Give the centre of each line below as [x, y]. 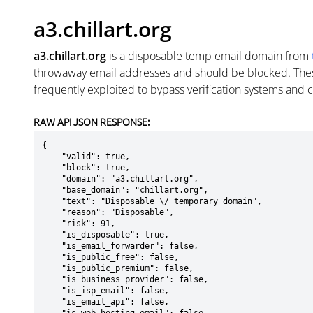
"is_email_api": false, [52, 302]
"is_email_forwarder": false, [52, 246]
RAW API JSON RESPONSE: [92, 122]
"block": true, [52, 168]
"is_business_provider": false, [52, 279]
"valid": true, [52, 156]
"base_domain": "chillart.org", [52, 190]
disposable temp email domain [205, 56]
